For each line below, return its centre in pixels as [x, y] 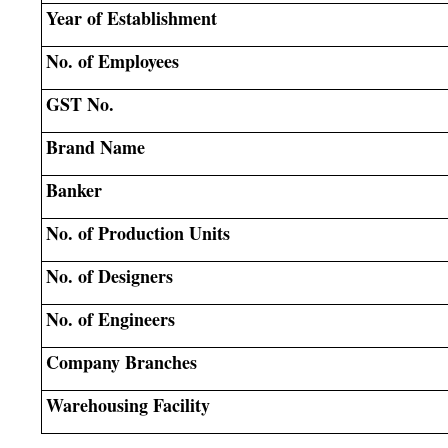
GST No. [79, 103]
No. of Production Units [137, 232]
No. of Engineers [110, 318]
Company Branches [121, 361]
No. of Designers [109, 275]
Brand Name [95, 146]
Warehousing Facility [127, 404]
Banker [73, 189]
